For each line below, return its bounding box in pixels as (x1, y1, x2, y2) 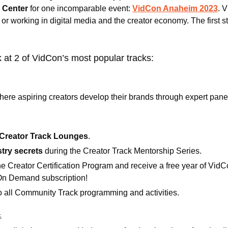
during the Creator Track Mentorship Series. (45, 146, 202, 155)
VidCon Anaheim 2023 (132, 4, 218, 13)
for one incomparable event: (28, 4, 132, 13)
